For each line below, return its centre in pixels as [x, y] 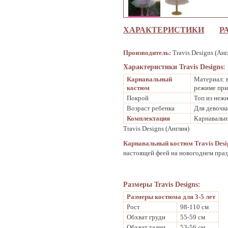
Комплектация [148, 118]
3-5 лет [205, 197]
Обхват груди [146, 217]
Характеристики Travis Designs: [174, 67]
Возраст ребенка [151, 108]
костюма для [175, 197]
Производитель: [147, 53]
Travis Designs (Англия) [156, 129]
